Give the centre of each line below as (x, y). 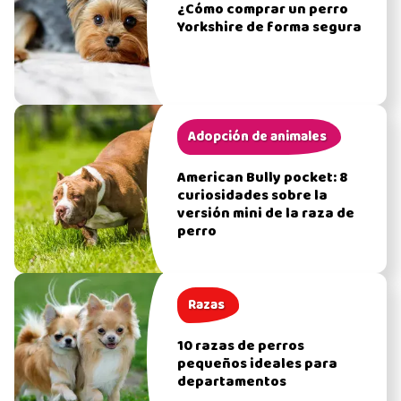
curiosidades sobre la (253, 196)
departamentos (232, 382)
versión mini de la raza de (266, 213)
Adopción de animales (258, 137)
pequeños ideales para (258, 364)
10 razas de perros (241, 346)
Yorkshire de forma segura (270, 27)
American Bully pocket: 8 (263, 178)
